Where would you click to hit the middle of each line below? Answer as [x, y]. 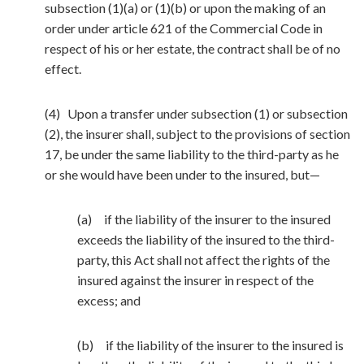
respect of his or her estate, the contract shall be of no [193, 48]
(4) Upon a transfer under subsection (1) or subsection [196, 113]
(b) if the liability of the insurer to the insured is [210, 345]
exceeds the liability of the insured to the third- [206, 239]
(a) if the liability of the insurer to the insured [204, 219]
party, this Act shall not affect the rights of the [204, 260]
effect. [63, 69]
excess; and [109, 300]
